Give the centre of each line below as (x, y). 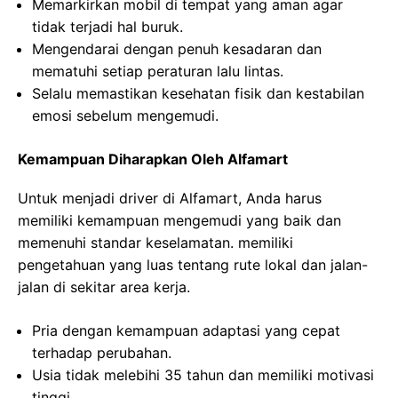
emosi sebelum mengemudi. (125, 115)
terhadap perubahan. (102, 353)
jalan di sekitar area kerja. (104, 287)
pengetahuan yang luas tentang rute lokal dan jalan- (193, 265)
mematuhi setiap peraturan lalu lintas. (158, 71)
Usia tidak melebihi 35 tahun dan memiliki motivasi (203, 375)
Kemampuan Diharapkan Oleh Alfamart (153, 159)
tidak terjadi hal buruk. (107, 27)
